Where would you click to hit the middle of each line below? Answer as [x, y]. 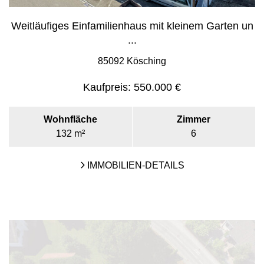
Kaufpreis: [107, 87]
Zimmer [194, 119]
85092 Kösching [132, 61]
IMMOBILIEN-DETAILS [134, 165]
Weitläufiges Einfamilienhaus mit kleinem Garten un [132, 26]
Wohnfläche [70, 119]
